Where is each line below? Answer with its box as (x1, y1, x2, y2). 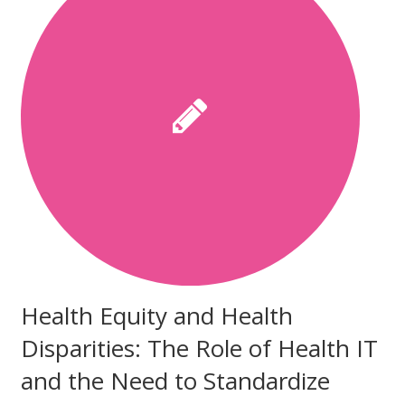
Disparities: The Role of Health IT (20, 331, 378, 364)
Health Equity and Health (20, 298, 293, 332)
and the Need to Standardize (20, 363, 330, 397)
